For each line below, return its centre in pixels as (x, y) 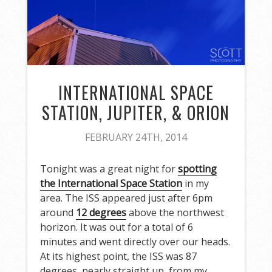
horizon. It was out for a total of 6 (117, 227)
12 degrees (101, 213)
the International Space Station (111, 184)
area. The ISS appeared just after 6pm (127, 198)
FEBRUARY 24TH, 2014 (136, 138)
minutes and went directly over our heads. (135, 242)
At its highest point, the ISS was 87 (119, 257)
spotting (198, 169)
